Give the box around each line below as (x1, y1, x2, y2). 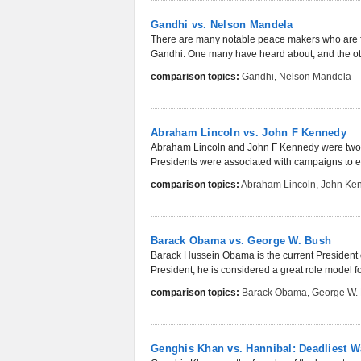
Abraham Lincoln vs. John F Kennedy (151, 127, 346, 139)
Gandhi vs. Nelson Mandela (151, 19, 293, 31)
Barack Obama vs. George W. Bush (151, 234, 332, 247)
